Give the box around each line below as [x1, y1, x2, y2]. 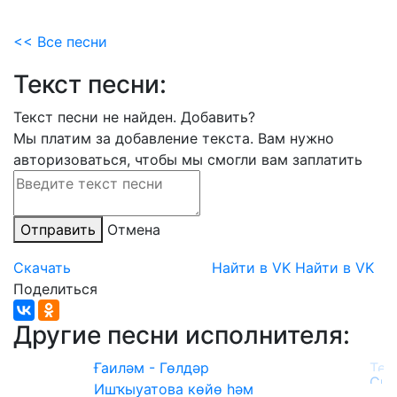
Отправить [20, 221, 96, 238]
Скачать [13, 259, 71, 276]
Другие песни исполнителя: [13, 320, 350, 350]
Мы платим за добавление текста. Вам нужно [13, 129, 334, 147]
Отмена [107, 221, 160, 238]
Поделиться [13, 280, 97, 298]
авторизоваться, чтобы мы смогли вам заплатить [13, 151, 362, 168]
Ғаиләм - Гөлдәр [94, 359, 209, 377]
